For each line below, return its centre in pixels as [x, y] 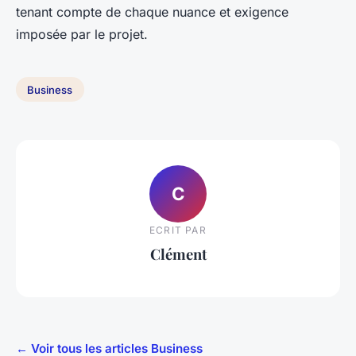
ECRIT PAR [178, 230]
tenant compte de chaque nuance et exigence [152, 12]
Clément [178, 254]
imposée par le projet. [82, 34]
